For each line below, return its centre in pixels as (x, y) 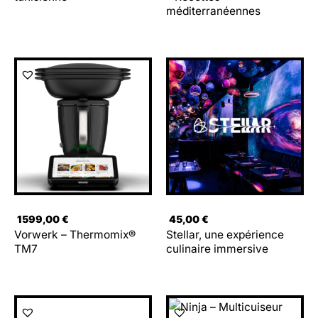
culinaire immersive (217, 249)
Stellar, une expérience (225, 235)
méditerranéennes (213, 11)
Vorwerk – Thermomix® (75, 235)
